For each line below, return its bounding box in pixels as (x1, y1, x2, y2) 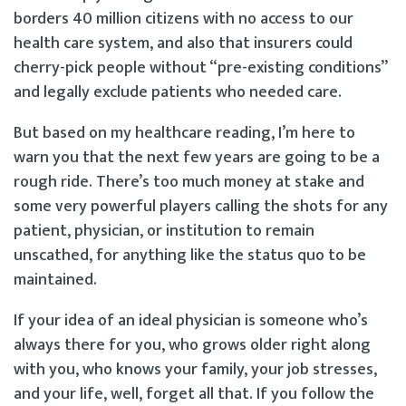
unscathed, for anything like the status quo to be (14, 241, 366, 269)
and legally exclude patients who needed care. (14, 78, 342, 106)
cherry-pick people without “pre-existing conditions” (14, 53, 387, 82)
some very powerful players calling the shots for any (14, 192, 388, 220)
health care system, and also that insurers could (14, 29, 353, 57)
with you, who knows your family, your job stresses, (14, 355, 377, 383)
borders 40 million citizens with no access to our (14, 5, 353, 33)
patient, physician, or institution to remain (14, 217, 314, 245)
